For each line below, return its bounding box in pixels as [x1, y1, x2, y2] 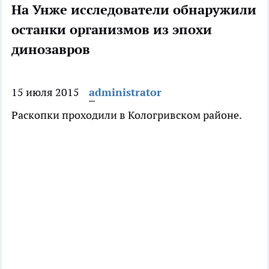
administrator [89, 85, 162, 100]
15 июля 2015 [11, 85, 79, 100]
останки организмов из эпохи [11, 21, 212, 38]
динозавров [11, 41, 90, 58]
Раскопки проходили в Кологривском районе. [11, 108, 242, 122]
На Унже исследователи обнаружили [11, 1, 256, 19]
